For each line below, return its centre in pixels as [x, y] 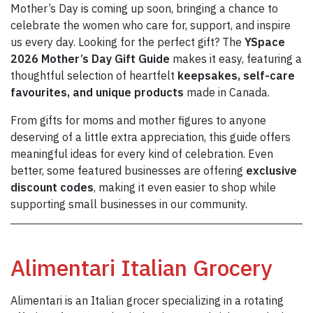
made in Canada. [227, 93]
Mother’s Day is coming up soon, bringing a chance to [144, 9]
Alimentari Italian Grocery [141, 268]
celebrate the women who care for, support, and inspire [151, 26]
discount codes [52, 188]
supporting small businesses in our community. [129, 204]
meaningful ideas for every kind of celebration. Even [142, 154]
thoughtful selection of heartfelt [94, 76]
